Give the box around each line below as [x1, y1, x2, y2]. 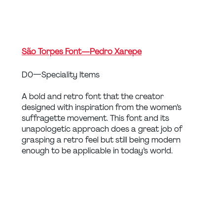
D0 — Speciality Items [22, 70, 100, 80]
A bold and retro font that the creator [22, 91, 166, 102]
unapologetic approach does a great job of [22, 124, 184, 135]
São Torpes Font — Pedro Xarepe [22, 46, 142, 57]
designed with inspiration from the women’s [22, 102, 184, 113]
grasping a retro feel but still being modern [22, 135, 183, 146]
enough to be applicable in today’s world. [22, 146, 173, 156]
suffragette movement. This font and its [22, 113, 171, 124]
